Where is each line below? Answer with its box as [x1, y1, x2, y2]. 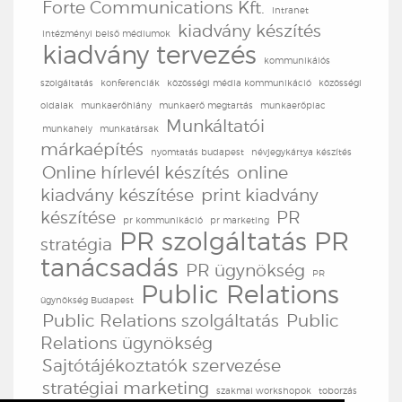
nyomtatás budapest [151, 146, 244, 157]
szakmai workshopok [216, 385, 311, 396]
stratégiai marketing [42, 378, 209, 398]
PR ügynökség [186, 260, 305, 281]
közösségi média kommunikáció [167, 77, 311, 88]
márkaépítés [40, 139, 144, 160]
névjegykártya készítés [251, 146, 352, 157]
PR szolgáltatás [119, 226, 307, 257]
